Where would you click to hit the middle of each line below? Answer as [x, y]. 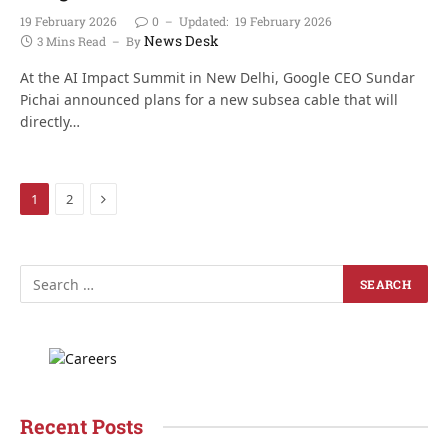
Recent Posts [81, 426]
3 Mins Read [71, 41]
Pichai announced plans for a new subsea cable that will [209, 99]
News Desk [181, 40]
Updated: [203, 21]
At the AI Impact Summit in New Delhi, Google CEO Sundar [217, 77]
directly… [50, 121]
